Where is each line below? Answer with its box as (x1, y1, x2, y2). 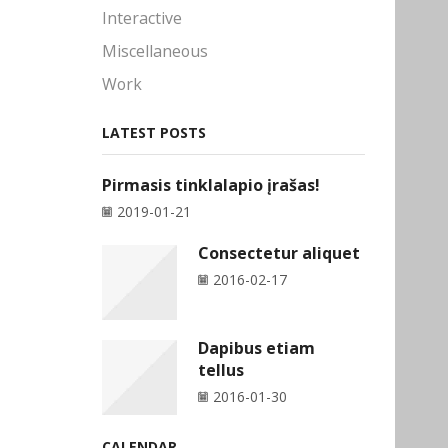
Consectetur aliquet (198, 241, 360, 264)
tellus (198, 359, 244, 382)
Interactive (102, 7, 182, 30)
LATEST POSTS (102, 122, 206, 142)
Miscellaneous (102, 40, 208, 63)
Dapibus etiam (198, 337, 315, 360)
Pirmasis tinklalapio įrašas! (102, 174, 320, 197)
